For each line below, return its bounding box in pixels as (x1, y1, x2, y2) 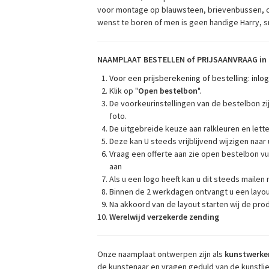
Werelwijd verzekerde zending (109, 211, 219, 222)
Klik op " (109, 85, 138, 96)
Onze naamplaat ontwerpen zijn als (97, 248, 225, 259)
